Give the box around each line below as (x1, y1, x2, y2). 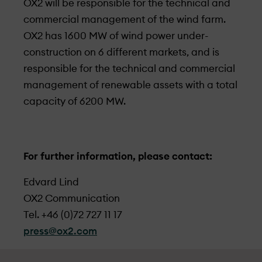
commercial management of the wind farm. (23, 15, 226, 25)
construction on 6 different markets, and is (23, 47, 219, 57)
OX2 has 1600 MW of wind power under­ (23, 31, 209, 41)
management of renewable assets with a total (23, 80, 237, 90)
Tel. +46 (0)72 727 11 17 (23, 210, 122, 220)
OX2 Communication (23, 194, 120, 204)
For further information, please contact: (23, 151, 212, 161)
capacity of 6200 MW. (23, 96, 126, 106)
